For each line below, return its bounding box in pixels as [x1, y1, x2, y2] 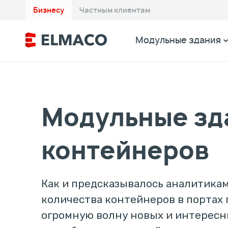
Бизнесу [33, 6, 64, 14]
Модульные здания [135, 36, 221, 45]
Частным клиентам [79, 6, 150, 14]
